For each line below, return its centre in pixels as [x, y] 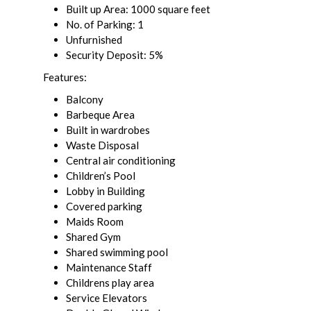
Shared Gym [93, 237]
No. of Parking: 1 [105, 25]
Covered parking [104, 207]
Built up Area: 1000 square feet [138, 9]
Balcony [85, 100]
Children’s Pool [101, 176]
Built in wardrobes [108, 130]
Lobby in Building [106, 191]
